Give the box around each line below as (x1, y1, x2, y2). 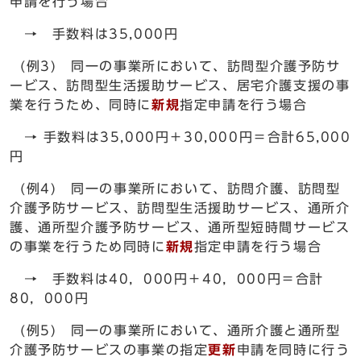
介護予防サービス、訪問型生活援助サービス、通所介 (10, 201, 351, 214)
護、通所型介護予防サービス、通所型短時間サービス (10, 221, 351, 234)
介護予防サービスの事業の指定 (10, 343, 209, 356)
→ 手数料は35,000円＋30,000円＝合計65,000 (10, 131, 351, 143)
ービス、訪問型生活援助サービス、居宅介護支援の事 (10, 79, 351, 92)
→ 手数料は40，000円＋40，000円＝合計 (10, 272, 324, 285)
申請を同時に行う (236, 343, 351, 356)
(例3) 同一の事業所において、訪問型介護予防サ (10, 60, 341, 73)
